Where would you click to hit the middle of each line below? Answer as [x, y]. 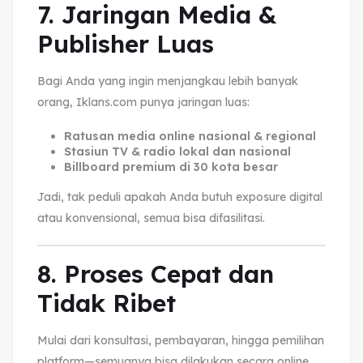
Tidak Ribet [107, 303]
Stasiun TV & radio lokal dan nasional [177, 151]
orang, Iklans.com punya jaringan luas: [143, 102]
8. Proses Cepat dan [156, 273]
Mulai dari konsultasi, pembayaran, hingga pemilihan [181, 340]
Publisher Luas [126, 43]
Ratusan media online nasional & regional [190, 136]
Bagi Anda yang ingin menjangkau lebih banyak [168, 81]
